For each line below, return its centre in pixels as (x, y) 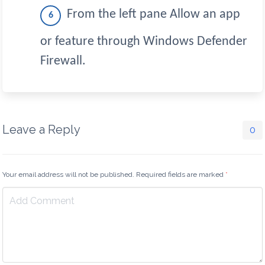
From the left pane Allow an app (153, 15)
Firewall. (63, 61)
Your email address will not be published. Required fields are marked (114, 174)
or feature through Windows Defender (144, 41)
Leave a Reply (41, 129)
